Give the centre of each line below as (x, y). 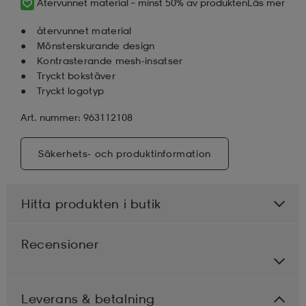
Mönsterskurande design (96, 45)
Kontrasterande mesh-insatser (110, 60)
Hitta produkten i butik (91, 203)
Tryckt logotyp (71, 90)
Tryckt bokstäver (76, 75)
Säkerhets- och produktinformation (125, 153)
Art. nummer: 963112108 (76, 117)
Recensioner (60, 244)
